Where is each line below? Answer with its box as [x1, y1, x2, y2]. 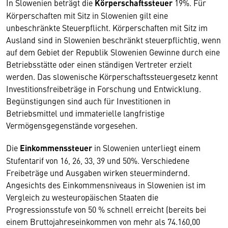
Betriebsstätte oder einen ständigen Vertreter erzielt [6, 58, 192, 70]
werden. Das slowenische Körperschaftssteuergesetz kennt [6, 70, 218, 82]
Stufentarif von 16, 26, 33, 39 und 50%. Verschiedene [6, 154, 189, 166]
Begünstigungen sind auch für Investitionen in [6, 95, 170, 106]
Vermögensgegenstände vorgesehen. [6, 119, 137, 131]
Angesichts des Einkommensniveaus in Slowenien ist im [6, 179, 206, 190]
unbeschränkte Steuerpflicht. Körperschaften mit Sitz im [6, 21, 208, 33]
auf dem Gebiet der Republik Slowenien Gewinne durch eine [6, 46, 220, 58]
